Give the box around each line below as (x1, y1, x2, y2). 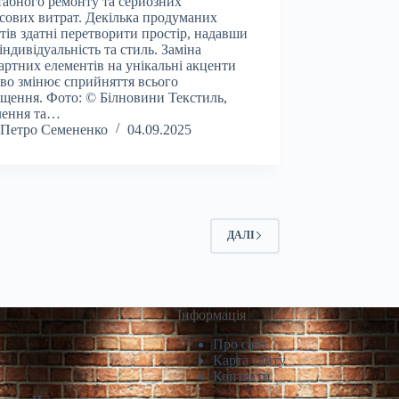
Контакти (213, 369, 271, 384)
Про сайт (213, 337, 268, 352)
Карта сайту (213, 353, 286, 368)
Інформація (177, 307, 246, 323)
